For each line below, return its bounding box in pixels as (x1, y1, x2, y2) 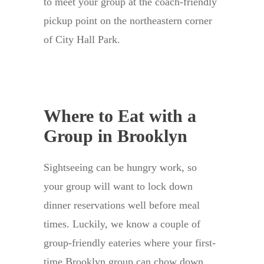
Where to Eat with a (44, 106, 196, 126)
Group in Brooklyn (44, 126, 187, 146)
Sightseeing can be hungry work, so (44, 161, 197, 174)
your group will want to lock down (44, 180, 193, 193)
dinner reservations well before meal (44, 199, 200, 212)
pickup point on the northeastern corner (44, 15, 212, 27)
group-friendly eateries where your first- (44, 237, 216, 249)
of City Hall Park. (44, 34, 120, 46)
